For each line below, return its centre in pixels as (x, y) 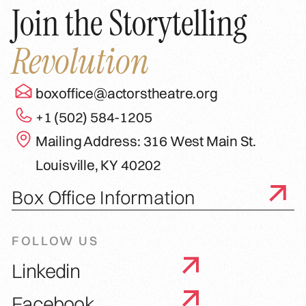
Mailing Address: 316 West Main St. (145, 141)
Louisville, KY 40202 (98, 165)
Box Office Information (104, 197)
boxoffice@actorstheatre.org (126, 93)
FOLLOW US (55, 241)
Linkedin (46, 270)
